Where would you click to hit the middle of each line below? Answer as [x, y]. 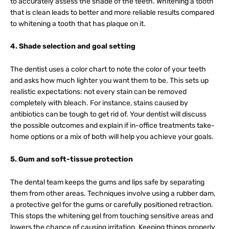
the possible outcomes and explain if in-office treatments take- [112, 125]
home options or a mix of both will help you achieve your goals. [112, 136]
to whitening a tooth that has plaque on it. [78, 24]
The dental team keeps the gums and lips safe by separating [107, 182]
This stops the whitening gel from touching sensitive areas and [112, 216]
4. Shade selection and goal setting [73, 47]
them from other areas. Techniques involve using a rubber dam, [113, 193]
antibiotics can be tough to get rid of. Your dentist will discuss [108, 114]
